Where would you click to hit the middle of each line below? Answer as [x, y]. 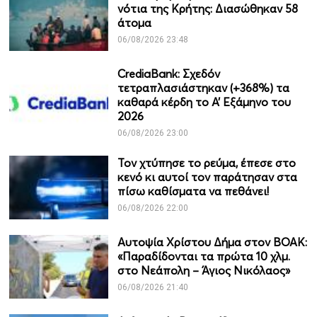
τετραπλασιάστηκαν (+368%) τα [203, 88]
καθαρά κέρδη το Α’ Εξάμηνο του [204, 102]
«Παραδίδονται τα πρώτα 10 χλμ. [203, 256]
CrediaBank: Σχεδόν [168, 74]
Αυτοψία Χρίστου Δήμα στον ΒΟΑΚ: [212, 242]
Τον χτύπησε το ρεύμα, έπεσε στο [206, 163]
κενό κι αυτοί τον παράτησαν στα [207, 177]
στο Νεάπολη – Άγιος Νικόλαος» [203, 270]
